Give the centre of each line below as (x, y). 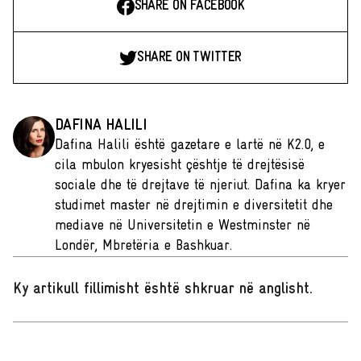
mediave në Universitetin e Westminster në (183, 226)
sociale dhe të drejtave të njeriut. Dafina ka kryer (200, 186)
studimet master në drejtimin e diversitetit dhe (194, 206)
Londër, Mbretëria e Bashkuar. (143, 246)
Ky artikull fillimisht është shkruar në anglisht (161, 289)
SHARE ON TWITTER (189, 58)
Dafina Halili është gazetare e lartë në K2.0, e (190, 145)
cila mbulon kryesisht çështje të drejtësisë (180, 166)
